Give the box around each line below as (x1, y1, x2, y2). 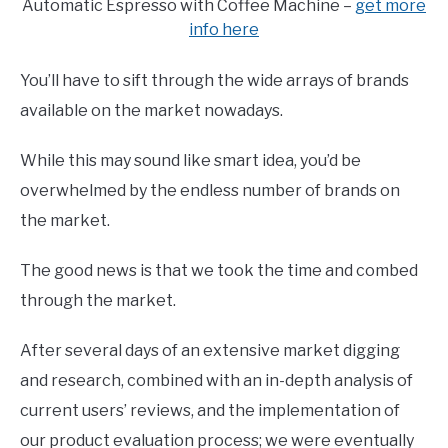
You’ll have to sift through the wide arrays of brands (20, 70, 409, 90)
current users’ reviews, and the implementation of (20, 400, 400, 420)
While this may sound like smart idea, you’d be (20, 150, 361, 170)
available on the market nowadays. (20, 100, 283, 120)
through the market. (20, 290, 176, 310)
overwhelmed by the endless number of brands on (20, 180, 400, 200)
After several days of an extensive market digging (20, 340, 400, 360)
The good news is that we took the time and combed (20, 260, 418, 280)
